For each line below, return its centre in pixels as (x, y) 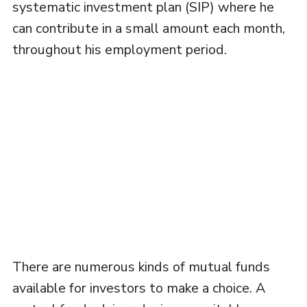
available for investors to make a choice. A (138, 288)
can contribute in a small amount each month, (148, 28)
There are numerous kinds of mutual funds (141, 267)
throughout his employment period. (119, 50)
